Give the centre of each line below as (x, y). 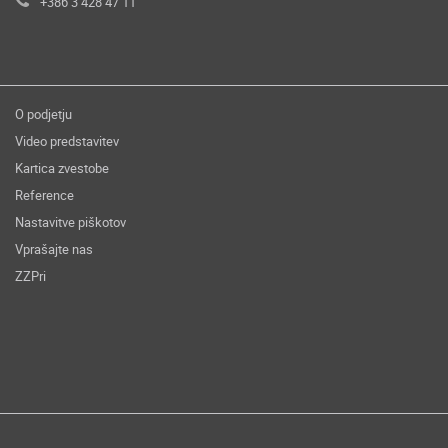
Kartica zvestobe (62, 168)
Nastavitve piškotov (70, 222)
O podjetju (43, 114)
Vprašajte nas (54, 249)
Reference (44, 195)
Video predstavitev (67, 141)
